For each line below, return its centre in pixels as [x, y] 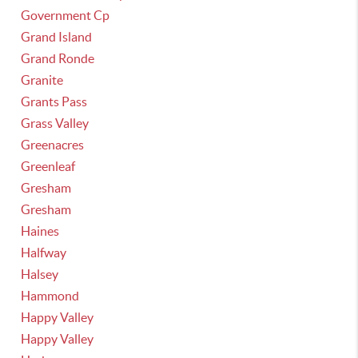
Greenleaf [48, 166]
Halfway [44, 253]
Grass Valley [55, 123]
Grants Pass [54, 101]
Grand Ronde [58, 58]
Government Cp [66, 15]
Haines [40, 231]
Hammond [50, 296]
